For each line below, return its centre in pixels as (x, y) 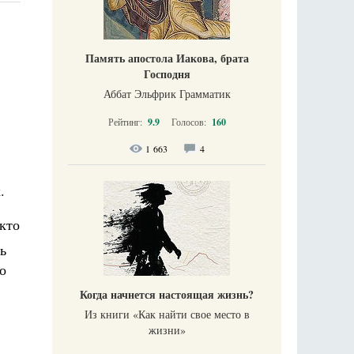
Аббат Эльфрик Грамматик (167, 94)
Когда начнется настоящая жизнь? (167, 294)
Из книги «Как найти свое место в (167, 314)
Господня (167, 74)
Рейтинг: (126, 122)
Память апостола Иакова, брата (167, 58)
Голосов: (190, 122)
